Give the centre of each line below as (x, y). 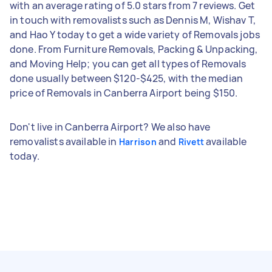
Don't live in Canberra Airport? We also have (110, 127)
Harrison (138, 141)
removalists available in (64, 141)
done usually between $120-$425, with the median (127, 78)
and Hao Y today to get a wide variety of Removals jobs (135, 34)
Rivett (191, 141)
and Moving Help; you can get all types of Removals (128, 63)
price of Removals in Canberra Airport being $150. (124, 93)
